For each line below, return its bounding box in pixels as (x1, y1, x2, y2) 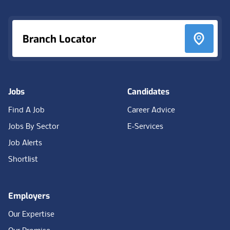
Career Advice (127, 106, 175, 114)
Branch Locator (23, 32, 96, 46)
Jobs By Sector (8, 123, 59, 131)
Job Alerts (8, 139, 42, 147)
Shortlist (8, 156, 38, 164)
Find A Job (8, 106, 45, 114)
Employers (8, 190, 50, 201)
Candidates (127, 86, 169, 97)
